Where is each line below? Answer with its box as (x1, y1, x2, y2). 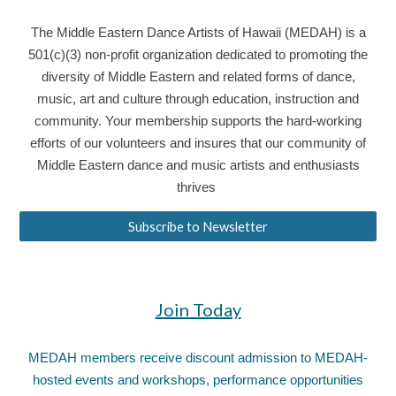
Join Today (155, 299, 241, 320)
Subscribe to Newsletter (128, 218, 268, 234)
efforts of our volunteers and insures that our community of (30, 135, 366, 150)
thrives (177, 179, 216, 194)
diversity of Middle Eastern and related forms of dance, (41, 69, 355, 84)
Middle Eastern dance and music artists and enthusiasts (36, 157, 360, 172)
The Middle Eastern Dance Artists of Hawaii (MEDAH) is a (30, 25, 366, 40)
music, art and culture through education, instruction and (37, 91, 359, 106)
